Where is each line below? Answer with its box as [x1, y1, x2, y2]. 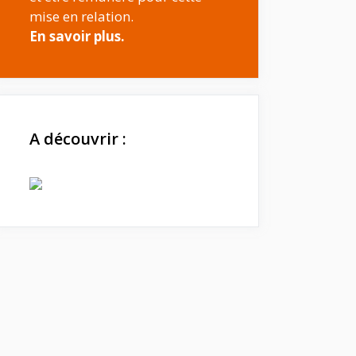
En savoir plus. [29, 27, 125, 45]
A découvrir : [29, 128, 126, 149]
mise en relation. [29, 7, 133, 25]
